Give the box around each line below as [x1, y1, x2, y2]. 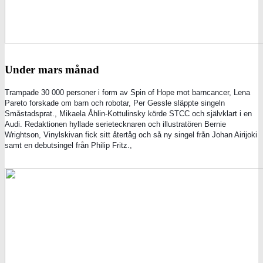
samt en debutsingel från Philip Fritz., [5, 141, 132, 150]
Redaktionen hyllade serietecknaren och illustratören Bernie [25, 120, 226, 129]
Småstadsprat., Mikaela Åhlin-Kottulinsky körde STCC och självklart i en [5, 109, 252, 119]
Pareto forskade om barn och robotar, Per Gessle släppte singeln [5, 99, 225, 108]
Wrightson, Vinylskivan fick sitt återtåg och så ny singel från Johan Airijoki [5, 130, 257, 140]
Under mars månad [5, 63, 99, 76]
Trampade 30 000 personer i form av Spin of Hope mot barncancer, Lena [5, 88, 250, 97]
